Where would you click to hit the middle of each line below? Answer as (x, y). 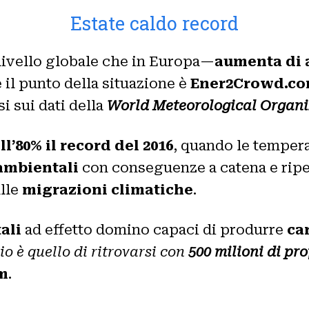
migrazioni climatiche (108, 189)
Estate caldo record (154, 23)
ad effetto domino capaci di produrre (154, 229)
